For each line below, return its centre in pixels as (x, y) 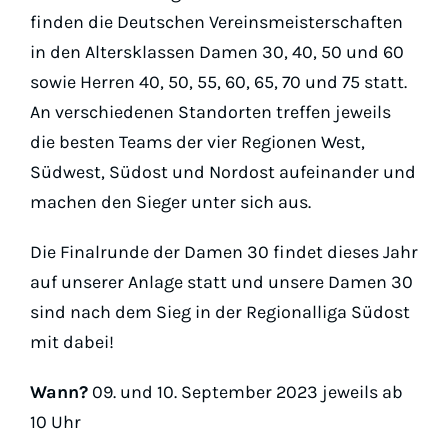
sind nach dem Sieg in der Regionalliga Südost (220, 312)
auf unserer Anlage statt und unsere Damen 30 (221, 282)
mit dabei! (72, 342)
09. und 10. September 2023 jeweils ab (245, 392)
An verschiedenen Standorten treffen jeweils (210, 112)
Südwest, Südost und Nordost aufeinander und (223, 172)
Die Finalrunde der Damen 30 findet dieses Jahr (224, 252)
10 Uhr (55, 422)
